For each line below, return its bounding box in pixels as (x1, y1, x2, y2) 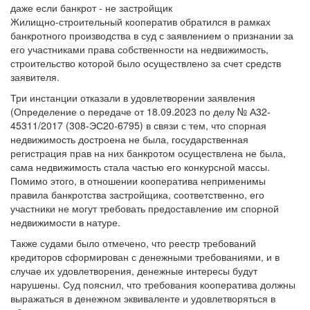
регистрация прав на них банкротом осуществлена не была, (10, 145, 286, 160)
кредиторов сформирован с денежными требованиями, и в (10, 249, 280, 264)
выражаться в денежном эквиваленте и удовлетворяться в (10, 291, 275, 305)
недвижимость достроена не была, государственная (10, 131, 248, 146)
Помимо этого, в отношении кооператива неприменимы (10, 173, 266, 188)
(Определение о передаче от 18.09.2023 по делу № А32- (10, 104, 271, 118)
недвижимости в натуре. (10, 215, 120, 229)
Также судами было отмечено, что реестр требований (10, 235, 256, 250)
